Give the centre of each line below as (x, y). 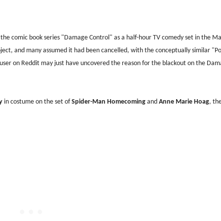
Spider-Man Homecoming (109, 102)
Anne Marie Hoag (184, 102)
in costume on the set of (38, 102)
